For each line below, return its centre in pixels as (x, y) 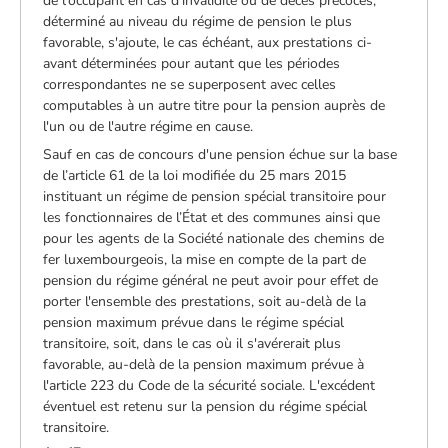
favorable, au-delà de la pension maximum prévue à (204, 364)
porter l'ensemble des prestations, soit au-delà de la (205, 301)
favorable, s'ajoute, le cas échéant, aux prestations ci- (208, 42)
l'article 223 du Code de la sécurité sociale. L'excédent (209, 385)
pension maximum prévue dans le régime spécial (194, 322)
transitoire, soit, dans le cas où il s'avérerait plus (192, 343)
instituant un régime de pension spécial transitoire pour (215, 196)
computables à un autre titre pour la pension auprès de (214, 105)
